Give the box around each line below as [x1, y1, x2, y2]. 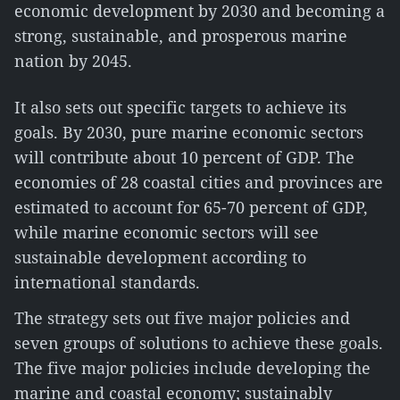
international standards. [14, 271, 200, 293]
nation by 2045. [14, 50, 132, 71]
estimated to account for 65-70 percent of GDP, [14, 196, 368, 218]
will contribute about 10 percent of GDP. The [14, 146, 354, 168]
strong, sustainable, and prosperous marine [14, 25, 347, 46]
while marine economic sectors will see [14, 221, 319, 243]
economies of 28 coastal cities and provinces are [14, 171, 383, 193]
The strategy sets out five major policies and [14, 307, 350, 329]
